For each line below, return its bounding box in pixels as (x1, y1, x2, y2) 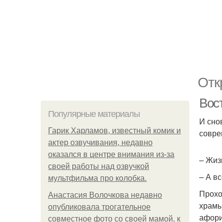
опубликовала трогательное (48, 203, 151, 211)
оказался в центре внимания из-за (48, 150, 174, 159)
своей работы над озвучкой (48, 162, 149, 170)
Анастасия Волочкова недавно (48, 191, 162, 199)
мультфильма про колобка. (48, 174, 147, 182)
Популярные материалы (48, 109, 140, 119)
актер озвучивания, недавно (48, 138, 153, 147)
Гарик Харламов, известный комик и (48, 126, 181, 135)
